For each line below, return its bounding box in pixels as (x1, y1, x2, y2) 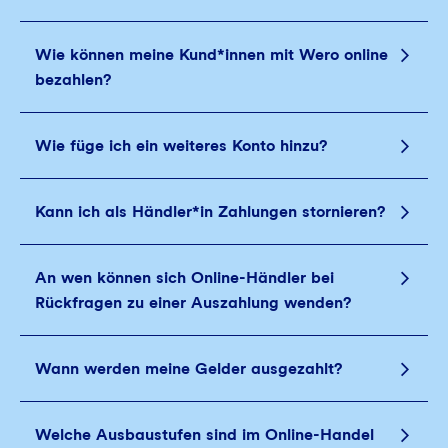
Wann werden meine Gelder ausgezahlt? (35, 359, 342, 378)
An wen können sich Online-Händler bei (35, 268, 334, 287)
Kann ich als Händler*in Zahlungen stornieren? (35, 202, 385, 221)
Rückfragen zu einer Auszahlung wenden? (35, 293, 351, 312)
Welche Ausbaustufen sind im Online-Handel (35, 425, 374, 444)
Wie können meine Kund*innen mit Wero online (35, 45, 388, 64)
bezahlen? (35, 70, 111, 89)
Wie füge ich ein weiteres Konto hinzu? (35, 136, 327, 155)
